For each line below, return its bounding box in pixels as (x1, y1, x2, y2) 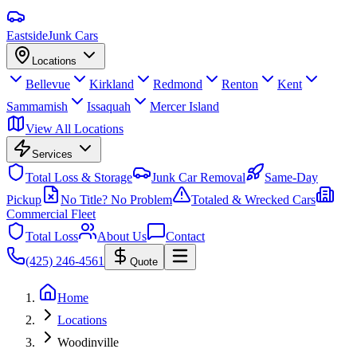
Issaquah (87, 100, 131, 113)
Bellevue (25, 77, 70, 91)
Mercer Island (150, 100, 219, 113)
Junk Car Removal (151, 171, 245, 184)
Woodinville (57, 335, 119, 349)
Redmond (153, 77, 202, 91)
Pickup (6, 193, 41, 206)
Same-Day (265, 171, 318, 184)
